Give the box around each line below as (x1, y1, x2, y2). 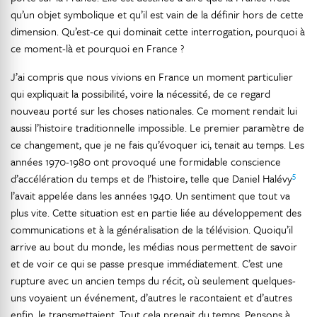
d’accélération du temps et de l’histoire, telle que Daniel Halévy (11, 171, 292, 186)
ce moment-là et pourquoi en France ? (11, 40, 185, 56)
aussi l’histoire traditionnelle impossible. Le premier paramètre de (11, 120, 304, 135)
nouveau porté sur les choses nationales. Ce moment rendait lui (11, 103, 297, 118)
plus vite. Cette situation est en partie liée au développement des (11, 204, 301, 220)
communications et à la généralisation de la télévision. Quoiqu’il (11, 221, 293, 237)
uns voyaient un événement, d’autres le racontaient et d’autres (11, 289, 292, 305)
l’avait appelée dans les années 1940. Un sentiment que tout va (11, 188, 290, 203)
